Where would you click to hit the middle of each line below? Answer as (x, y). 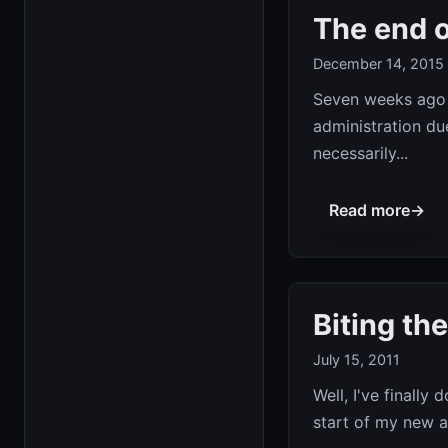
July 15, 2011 (356, 360)
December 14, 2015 (378, 63)
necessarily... (360, 152)
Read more (369, 209)
